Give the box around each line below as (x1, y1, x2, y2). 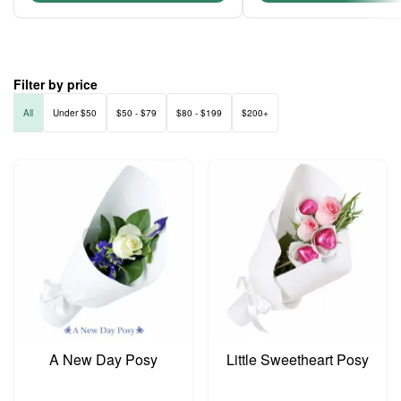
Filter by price (13, 75, 98, 93)
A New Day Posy (49, 349, 158, 370)
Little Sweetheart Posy (226, 349, 369, 370)
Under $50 (53, 107, 97, 119)
